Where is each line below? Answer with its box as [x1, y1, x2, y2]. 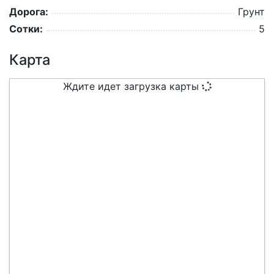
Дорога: [9, 6, 48, 18]
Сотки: [9, 23, 43, 35]
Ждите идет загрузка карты [62, 80, 202, 93]
